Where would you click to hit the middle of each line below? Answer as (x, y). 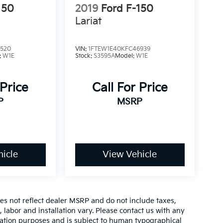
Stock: (84, 56)
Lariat (88, 21)
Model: (125, 56)
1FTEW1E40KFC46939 (119, 49)
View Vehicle (130, 155)
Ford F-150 (127, 9)
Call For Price (130, 88)
